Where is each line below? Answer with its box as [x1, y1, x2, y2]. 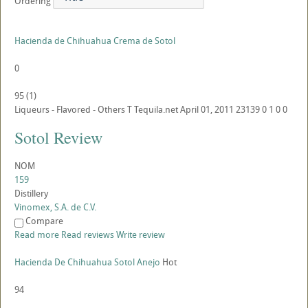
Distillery [14, 187, 48, 199]
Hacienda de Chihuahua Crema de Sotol [14, 34, 175, 47]
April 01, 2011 [180, 103, 234, 115]
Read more [14, 228, 59, 241]
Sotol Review [14, 126, 102, 148]
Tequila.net [134, 103, 178, 115]
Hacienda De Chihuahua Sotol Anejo [14, 256, 160, 269]
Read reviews [61, 228, 114, 241]
